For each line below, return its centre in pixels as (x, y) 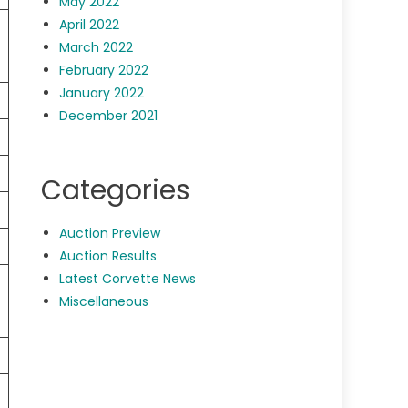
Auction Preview (110, 234)
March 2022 (97, 48)
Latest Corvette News (128, 279)
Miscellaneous (104, 302)
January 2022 (102, 93)
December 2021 (109, 116)
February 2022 (104, 71)
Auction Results (108, 256)
